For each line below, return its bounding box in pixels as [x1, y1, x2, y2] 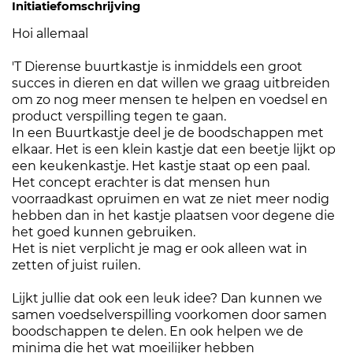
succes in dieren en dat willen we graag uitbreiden [12, 76, 330, 91]
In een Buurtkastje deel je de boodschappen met [12, 125, 324, 141]
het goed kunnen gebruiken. [12, 225, 195, 240]
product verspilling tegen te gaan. [12, 109, 226, 124]
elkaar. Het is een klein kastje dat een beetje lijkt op [12, 142, 336, 158]
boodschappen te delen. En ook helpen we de [12, 324, 303, 340]
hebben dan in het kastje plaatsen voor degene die [12, 208, 335, 224]
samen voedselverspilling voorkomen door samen [12, 307, 327, 323]
